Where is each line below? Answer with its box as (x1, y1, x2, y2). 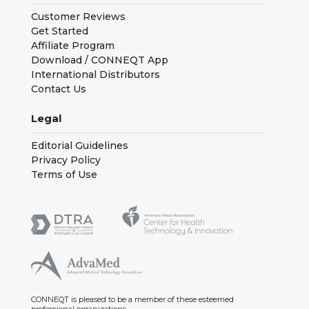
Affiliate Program (31, 39, 114, 52)
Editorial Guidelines (31, 139, 128, 152)
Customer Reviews (31, 10, 126, 23)
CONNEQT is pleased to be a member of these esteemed (31, 294, 234, 304)
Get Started (31, 24, 88, 37)
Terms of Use (31, 168, 97, 181)
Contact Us (31, 82, 86, 95)
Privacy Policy (31, 153, 101, 166)
